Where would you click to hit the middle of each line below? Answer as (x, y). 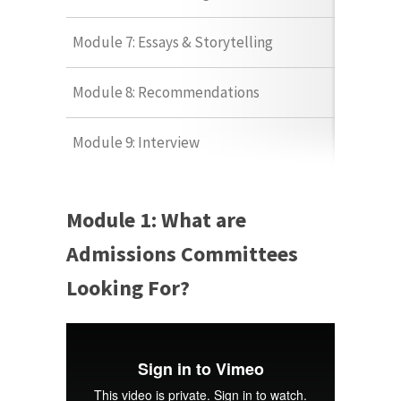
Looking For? (128, 287)
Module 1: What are (156, 219)
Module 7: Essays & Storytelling (173, 42)
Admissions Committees (182, 253)
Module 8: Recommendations (166, 92)
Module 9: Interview (136, 142)
